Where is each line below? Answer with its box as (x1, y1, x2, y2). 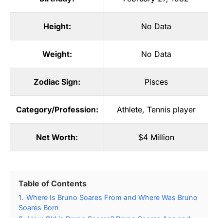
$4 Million (138, 132, 174, 142)
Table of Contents (18, 178, 87, 188)
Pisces (144, 76, 168, 87)
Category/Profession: (16, 104, 98, 114)
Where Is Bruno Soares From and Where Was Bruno (26, 193, 198, 201)
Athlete (116, 104, 142, 114)
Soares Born (18, 203, 59, 212)
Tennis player (146, 104, 196, 114)
